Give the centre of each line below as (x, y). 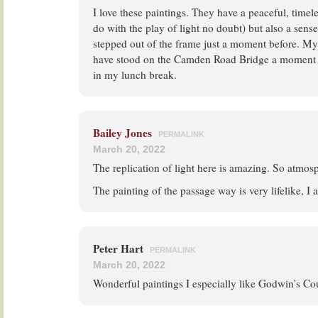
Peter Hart (120, 248)
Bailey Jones (122, 133)
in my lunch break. (135, 75)
